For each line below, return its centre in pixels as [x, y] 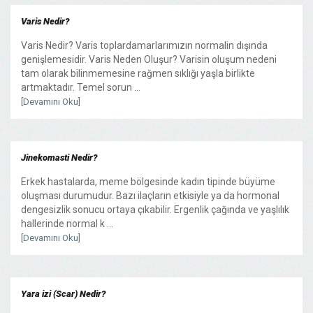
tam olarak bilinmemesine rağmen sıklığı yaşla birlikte [138, 73]
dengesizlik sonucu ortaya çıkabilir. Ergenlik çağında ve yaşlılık [155, 209]
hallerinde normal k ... [67, 223]
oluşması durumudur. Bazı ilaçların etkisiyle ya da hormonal [150, 195]
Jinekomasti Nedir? [59, 157]
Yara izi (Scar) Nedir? [63, 293]
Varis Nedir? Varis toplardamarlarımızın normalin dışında [144, 45]
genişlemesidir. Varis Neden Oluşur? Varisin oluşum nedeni [149, 59]
